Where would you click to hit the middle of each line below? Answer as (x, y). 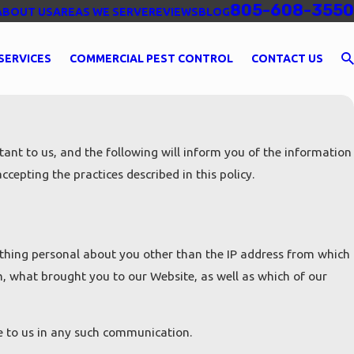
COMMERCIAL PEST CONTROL (152, 58)
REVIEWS (173, 12)
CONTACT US (288, 58)
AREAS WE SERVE (101, 12)
